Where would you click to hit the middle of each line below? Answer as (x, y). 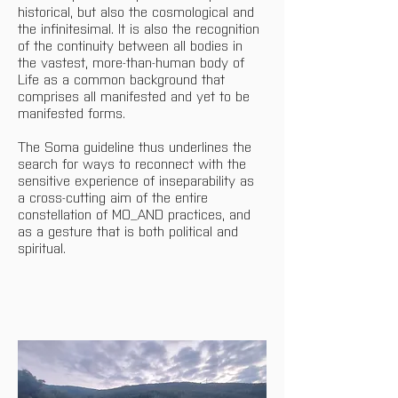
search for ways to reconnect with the (134, 163)
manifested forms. (72, 112)
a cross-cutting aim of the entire (115, 197)
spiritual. (42, 247)
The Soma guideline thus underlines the (137, 146)
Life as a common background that (123, 79)
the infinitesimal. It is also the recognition (141, 28)
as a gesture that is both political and (130, 231)
